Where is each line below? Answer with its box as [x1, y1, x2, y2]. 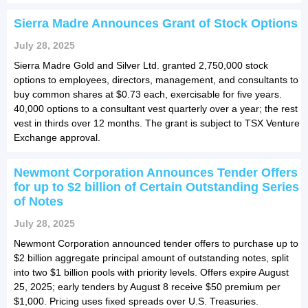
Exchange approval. [14, 131, 100, 143]
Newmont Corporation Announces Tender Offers [14, 165, 298, 179]
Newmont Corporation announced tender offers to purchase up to [14, 237, 298, 249]
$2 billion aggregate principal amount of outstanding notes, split [14, 252, 289, 263]
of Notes [14, 194, 63, 208]
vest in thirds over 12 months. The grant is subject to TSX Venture [14, 117, 300, 129]
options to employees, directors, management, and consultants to [14, 74, 298, 85]
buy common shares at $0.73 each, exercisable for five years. [14, 88, 282, 100]
